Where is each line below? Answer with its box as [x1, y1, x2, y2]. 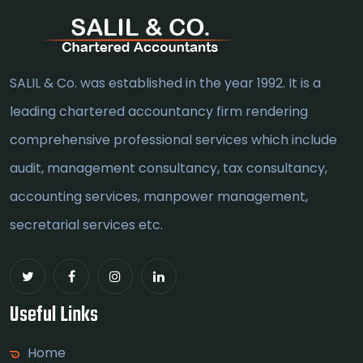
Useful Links [10, 299, 98, 332]
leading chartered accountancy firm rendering [10, 102, 308, 122]
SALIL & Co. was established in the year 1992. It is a [10, 74, 321, 93]
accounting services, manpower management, [10, 187, 308, 207]
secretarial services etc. [10, 216, 163, 235]
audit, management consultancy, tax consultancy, [10, 159, 327, 178]
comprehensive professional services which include [10, 130, 337, 150]
